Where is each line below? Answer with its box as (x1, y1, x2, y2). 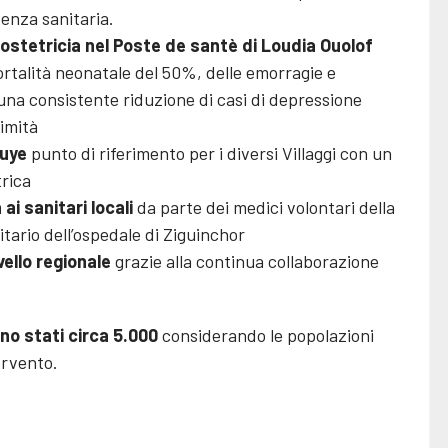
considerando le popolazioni (158, 324, 374, 346)
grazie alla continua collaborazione (111, 250, 379, 272)
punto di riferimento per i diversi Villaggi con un (27, 142, 392, 164)
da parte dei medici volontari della (133, 196, 395, 218)
